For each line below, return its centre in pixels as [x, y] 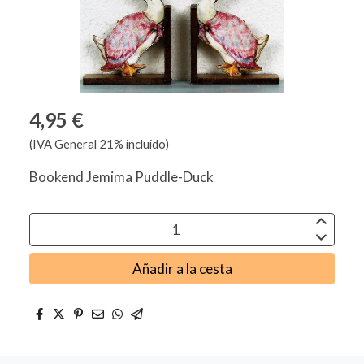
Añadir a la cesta [182, 268]
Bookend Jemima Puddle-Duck [121, 177]
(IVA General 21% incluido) [99, 144]
